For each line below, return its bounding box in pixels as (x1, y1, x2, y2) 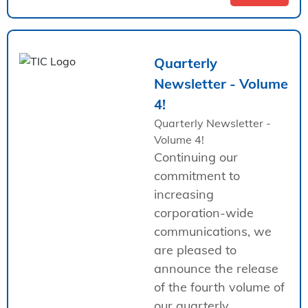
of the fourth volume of (154, 278, 285, 295)
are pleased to (154, 241, 236, 258)
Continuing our (154, 148, 238, 165)
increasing (154, 186, 214, 202)
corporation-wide (154, 204, 254, 221)
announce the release (154, 260, 278, 276)
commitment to (154, 167, 240, 184)
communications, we (154, 223, 272, 239)
